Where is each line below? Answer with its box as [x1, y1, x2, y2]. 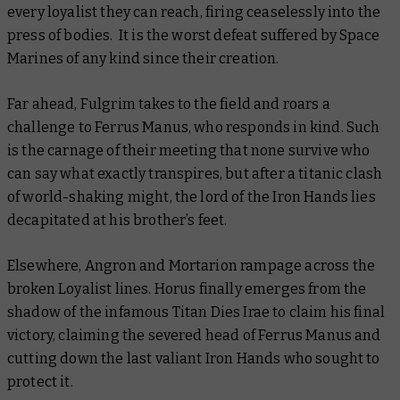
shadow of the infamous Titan [7, 303, 211, 321]
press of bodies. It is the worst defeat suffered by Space [7, 26, 380, 44]
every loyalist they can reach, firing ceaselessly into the [7, 3, 381, 21]
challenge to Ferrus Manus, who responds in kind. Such [7, 118, 380, 136]
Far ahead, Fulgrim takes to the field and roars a [7, 95, 330, 112]
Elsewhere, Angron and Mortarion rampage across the [7, 256, 376, 274]
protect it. [7, 372, 76, 390]
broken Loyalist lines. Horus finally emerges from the [7, 279, 367, 297]
